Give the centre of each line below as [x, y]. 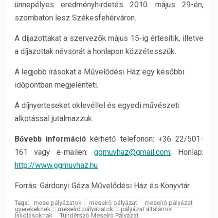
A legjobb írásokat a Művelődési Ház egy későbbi [100, 72]
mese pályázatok [58, 203]
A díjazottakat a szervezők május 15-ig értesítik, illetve [109, 38]
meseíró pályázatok [86, 209]
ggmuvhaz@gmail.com [132, 152]
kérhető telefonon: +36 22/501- [145, 139]
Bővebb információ [51, 139]
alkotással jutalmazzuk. [54, 118]
